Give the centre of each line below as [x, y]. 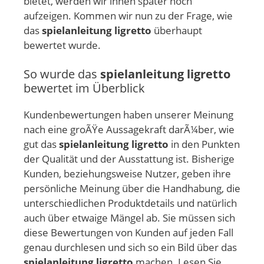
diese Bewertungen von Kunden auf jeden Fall [128, 233]
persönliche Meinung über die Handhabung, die [132, 189]
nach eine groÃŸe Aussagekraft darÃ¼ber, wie [129, 130]
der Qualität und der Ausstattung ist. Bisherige [129, 159]
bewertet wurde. [62, 45]
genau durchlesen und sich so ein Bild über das [130, 247]
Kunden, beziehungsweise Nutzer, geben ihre [127, 174]
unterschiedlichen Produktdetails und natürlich [130, 203]
